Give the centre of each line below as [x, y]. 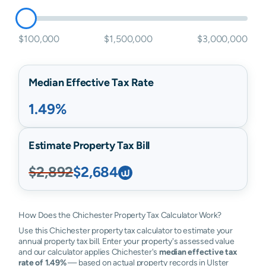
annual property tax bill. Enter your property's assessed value [126, 241]
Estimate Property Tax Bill [89, 145]
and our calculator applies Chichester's [89, 252]
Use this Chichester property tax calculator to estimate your [126, 230]
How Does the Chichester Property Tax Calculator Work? [120, 215]
